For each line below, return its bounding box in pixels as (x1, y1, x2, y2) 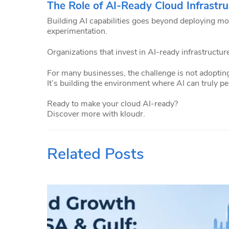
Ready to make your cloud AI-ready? (47, 98, 178, 110)
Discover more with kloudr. (47, 108, 145, 120)
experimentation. (47, 25, 107, 37)
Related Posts (47, 143, 144, 165)
